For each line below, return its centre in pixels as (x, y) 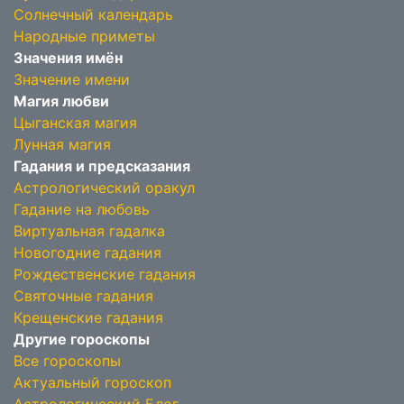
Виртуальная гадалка (89, 231)
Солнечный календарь (93, 14)
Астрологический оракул (104, 188)
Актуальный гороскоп (92, 382)
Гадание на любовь (82, 209)
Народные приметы (84, 36)
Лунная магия (62, 144)
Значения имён (68, 58)
